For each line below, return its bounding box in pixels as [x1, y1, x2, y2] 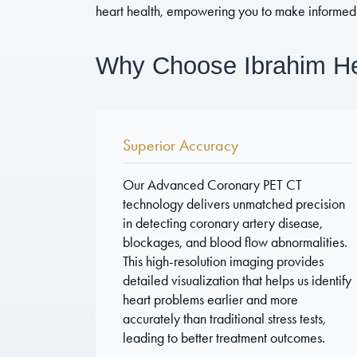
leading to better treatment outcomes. [123, 329, 326, 346]
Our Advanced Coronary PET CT [123, 176, 303, 193]
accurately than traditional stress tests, [123, 310, 327, 327]
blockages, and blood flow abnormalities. [123, 233, 348, 250]
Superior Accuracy [123, 135, 239, 155]
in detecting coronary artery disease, [123, 214, 324, 231]
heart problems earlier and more [123, 291, 299, 308]
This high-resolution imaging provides [123, 253, 324, 269]
